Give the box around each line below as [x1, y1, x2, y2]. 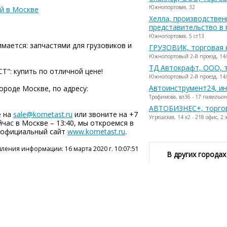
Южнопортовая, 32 [149, 4, 195, 11]
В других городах [167, 149, 226, 159]
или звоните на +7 [72, 109, 138, 119]
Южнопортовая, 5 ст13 [149, 32, 204, 40]
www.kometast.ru [67, 127, 125, 136]
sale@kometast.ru [13, 109, 72, 119]
